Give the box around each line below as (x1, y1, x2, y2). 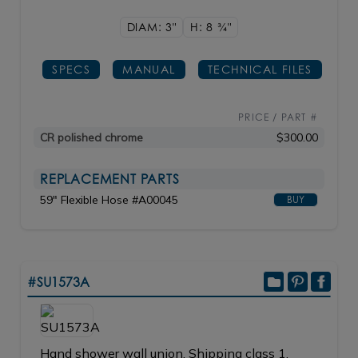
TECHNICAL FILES (207, 62, 312, 76)
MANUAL (122, 62, 176, 76)
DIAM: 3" (126, 20, 177, 34)
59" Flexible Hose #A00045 (40, 193, 178, 207)
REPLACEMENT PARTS (40, 171, 180, 187)
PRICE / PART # (238, 111, 318, 123)
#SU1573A (27, 273, 89, 290)
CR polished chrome (40, 130, 143, 145)
